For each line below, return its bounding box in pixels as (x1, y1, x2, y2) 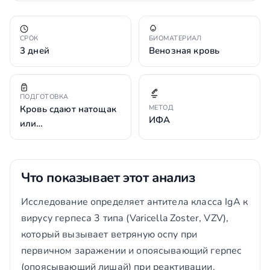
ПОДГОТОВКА (20, 92, 69, 101)
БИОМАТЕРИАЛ (149, 34, 202, 43)
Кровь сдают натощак (20, 103, 116, 115)
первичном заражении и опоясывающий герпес (21, 244, 242, 257)
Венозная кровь (149, 45, 220, 57)
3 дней (20, 45, 49, 57)
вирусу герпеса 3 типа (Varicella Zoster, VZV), (21, 212, 229, 225)
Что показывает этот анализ (21, 169, 195, 187)
